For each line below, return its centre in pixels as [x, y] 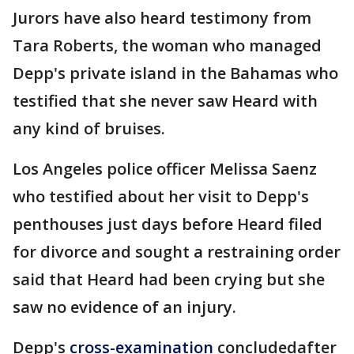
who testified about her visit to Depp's [161, 196]
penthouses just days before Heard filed [168, 224]
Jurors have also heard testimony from [162, 17]
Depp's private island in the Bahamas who [175, 73]
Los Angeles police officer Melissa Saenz [165, 168]
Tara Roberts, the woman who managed [167, 45]
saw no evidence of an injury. [124, 307]
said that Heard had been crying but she [169, 279]
